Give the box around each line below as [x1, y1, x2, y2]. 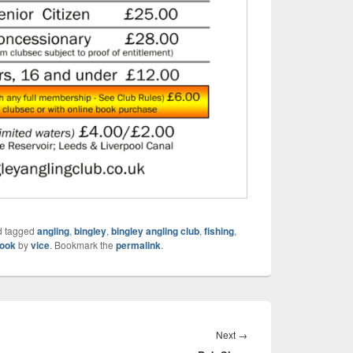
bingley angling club [111, 224, 199, 239]
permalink [116, 238, 161, 253]
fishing [204, 224, 234, 239]
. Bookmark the [50, 238, 116, 252]
